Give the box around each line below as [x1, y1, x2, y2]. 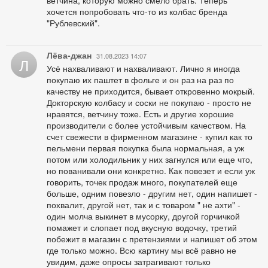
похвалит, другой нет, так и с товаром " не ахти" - [47, 199, 240, 211]
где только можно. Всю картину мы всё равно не [47, 244, 236, 257]
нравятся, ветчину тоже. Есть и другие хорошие [47, 108, 234, 120]
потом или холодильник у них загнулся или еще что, [47, 153, 252, 166]
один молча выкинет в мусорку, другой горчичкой [47, 210, 240, 223]
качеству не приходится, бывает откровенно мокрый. [47, 85, 255, 98]
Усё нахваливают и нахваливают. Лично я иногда [47, 62, 240, 75]
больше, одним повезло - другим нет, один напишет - [47, 187, 257, 200]
